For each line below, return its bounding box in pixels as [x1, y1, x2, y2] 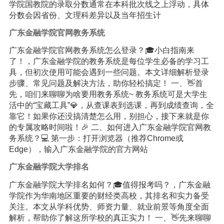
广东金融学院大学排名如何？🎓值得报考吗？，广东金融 [8, 180, 210, 189]
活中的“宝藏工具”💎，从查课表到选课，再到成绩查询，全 [8, 101, 214, 110]
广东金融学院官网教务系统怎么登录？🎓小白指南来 [8, 46, 194, 55]
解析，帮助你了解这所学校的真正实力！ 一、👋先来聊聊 [8, 213, 211, 222]
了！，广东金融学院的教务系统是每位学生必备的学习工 [8, 57, 209, 66]
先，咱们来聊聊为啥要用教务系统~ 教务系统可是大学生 [8, 90, 207, 99]
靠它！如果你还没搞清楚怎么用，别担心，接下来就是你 [8, 112, 209, 121]
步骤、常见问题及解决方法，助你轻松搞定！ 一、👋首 [8, 79, 203, 88]
